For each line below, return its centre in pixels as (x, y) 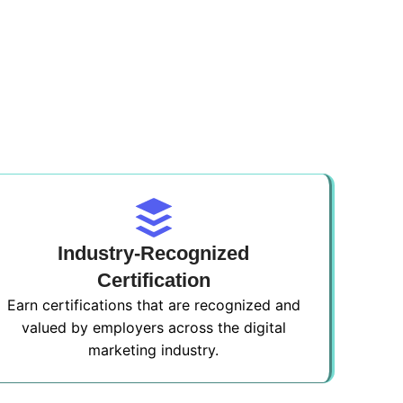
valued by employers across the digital (153, 327)
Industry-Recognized (154, 253)
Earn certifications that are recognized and (153, 305)
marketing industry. (154, 350)
